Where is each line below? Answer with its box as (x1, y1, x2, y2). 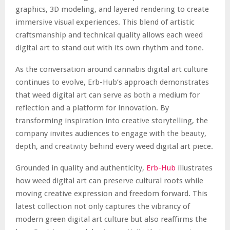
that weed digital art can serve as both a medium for (15, 90, 200, 100)
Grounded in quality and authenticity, (15, 163, 146, 172)
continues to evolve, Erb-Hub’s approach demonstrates (15, 77, 209, 87)
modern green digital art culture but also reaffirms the (15, 214, 207, 224)
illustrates (176, 163, 213, 172)
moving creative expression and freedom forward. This (15, 188, 207, 198)
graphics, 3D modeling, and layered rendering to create (15, 4, 209, 14)
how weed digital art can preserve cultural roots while (15, 176, 203, 185)
